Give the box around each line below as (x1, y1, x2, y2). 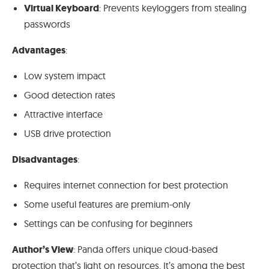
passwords (24, 18, 70, 31)
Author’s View (12, 243, 73, 256)
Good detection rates (24, 89, 115, 101)
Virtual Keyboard (24, 2, 99, 15)
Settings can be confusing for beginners (24, 217, 193, 230)
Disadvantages (12, 153, 77, 166)
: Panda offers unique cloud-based (73, 243, 218, 256)
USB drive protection (24, 127, 111, 140)
